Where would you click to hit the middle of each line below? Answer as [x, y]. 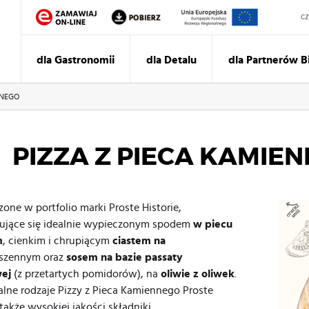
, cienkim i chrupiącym [58, 240]
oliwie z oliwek [198, 273]
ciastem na [139, 240]
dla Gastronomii [76, 60]
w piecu [213, 224]
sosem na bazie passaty [124, 257]
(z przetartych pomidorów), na [86, 273]
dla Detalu [171, 60]
